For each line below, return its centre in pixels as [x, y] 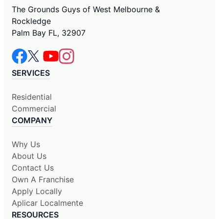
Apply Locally [37, 191]
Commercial [34, 109]
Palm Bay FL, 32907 [49, 33]
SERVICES [31, 73]
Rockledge [31, 21]
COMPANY [32, 120]
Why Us [26, 144]
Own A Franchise [43, 180]
